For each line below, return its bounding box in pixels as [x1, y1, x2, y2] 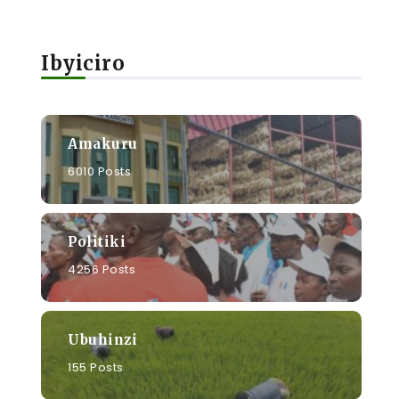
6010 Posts [68, 162, 131, 180]
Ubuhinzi [68, 330, 137, 348]
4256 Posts [68, 260, 135, 278]
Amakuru [68, 134, 138, 152]
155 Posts [68, 358, 124, 376]
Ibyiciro [41, 51, 125, 76]
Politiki [68, 232, 126, 250]
